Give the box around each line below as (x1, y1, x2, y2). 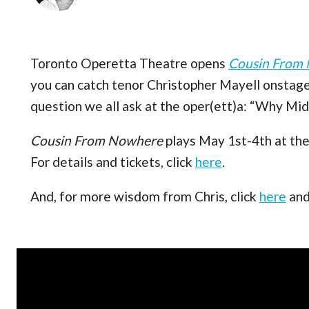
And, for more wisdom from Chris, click (30, 188, 259, 205)
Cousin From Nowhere (30, 132, 163, 149)
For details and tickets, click (30, 154, 195, 170)
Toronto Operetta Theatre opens (30, 55, 228, 71)
